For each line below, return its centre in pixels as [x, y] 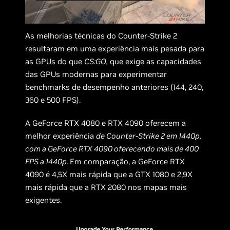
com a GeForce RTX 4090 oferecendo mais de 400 [112, 149]
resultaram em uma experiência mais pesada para [115, 49]
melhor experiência [61, 136]
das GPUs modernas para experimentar [96, 74]
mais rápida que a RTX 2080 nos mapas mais [106, 187]
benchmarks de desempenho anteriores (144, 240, [114, 87]
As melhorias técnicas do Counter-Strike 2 [101, 36]
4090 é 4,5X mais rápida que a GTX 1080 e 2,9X [109, 175]
